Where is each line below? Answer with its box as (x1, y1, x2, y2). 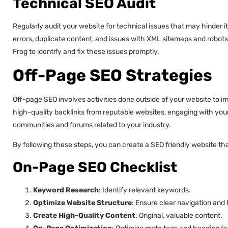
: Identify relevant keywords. (99, 185, 191, 194)
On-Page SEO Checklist (13, 158, 177, 176)
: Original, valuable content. (135, 211, 222, 220)
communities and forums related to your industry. (13, 120, 171, 129)
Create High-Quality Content (33, 211, 135, 220)
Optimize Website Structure (33, 198, 132, 207)
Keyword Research (33, 185, 99, 194)
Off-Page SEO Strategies (13, 65, 212, 85)
